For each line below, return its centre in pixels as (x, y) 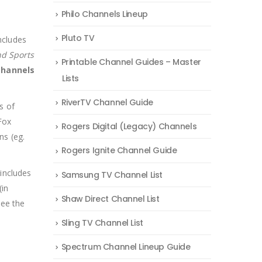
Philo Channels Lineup (104, 14)
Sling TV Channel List (102, 223)
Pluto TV (78, 38)
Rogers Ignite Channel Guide (119, 151)
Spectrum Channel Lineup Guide (126, 247)
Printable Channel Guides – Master (131, 62)
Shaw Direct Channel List (110, 199)
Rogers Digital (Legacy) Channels (129, 127)
